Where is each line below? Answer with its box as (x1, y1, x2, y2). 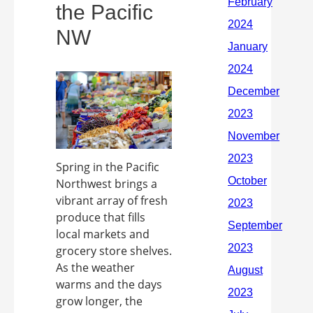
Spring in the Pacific (56, 159, 159, 175)
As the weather (56, 259, 135, 275)
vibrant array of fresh (56, 192, 168, 208)
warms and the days (56, 276, 162, 292)
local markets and (56, 226, 150, 242)
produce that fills (56, 209, 145, 225)
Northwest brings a (56, 175, 157, 191)
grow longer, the (56, 293, 143, 309)
